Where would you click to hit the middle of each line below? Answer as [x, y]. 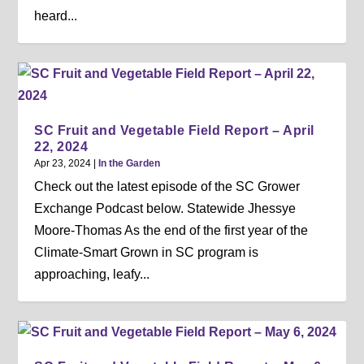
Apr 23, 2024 [63, 163]
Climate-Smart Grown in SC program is [147, 252]
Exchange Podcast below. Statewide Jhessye [165, 208]
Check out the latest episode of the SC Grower [167, 186]
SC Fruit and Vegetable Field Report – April [174, 130]
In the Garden [130, 163]
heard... [56, 15]
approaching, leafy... [92, 274]
